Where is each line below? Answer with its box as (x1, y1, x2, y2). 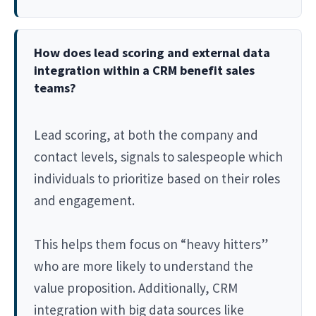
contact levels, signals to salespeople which (34, 147, 283, 165)
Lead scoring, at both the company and (34, 126, 258, 143)
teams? (34, 79, 76, 96)
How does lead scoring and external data (34, 44, 270, 61)
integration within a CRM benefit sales (34, 61, 255, 78)
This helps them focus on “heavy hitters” (34, 235, 268, 253)
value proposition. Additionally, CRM (34, 279, 238, 296)
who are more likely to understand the (34, 257, 253, 274)
